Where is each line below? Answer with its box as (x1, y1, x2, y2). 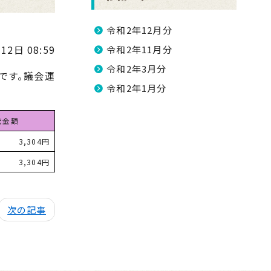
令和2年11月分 (106, 43, 172, 56)
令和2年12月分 (106, 24, 172, 36)
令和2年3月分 (106, 62, 167, 75)
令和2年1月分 (106, 82, 167, 94)
